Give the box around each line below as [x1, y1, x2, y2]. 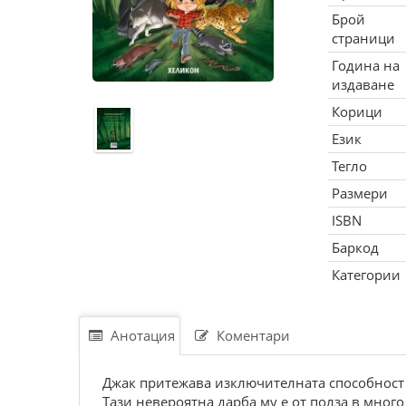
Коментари [213, 326, 290, 344]
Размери [331, 184, 388, 202]
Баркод [331, 238, 379, 256]
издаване [331, 75, 394, 93]
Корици [331, 102, 382, 121]
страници [331, 29, 395, 47]
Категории [331, 266, 401, 284]
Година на [331, 56, 400, 74]
